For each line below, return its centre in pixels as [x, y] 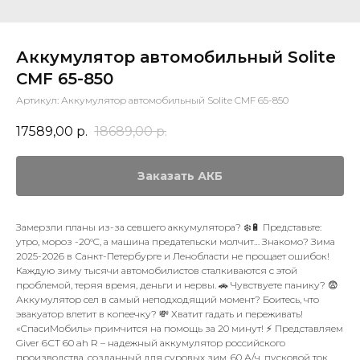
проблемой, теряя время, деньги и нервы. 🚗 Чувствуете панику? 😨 [177, 285]
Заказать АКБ [180, 176]
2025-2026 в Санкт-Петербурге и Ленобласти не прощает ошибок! [173, 256]
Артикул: [39, 100]
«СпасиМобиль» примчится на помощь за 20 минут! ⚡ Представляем [180, 329]
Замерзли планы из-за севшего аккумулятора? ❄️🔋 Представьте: [169, 227]
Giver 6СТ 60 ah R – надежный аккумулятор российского [151, 343]
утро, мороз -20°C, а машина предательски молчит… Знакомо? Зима [176, 242]
